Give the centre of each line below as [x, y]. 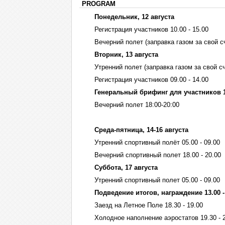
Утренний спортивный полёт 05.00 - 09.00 [157, 142]
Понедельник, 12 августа [134, 17]
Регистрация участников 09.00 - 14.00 [151, 80]
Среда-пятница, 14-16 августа [141, 130]
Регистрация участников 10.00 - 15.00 [151, 29]
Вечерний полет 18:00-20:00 [137, 105]
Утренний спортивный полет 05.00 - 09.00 [157, 180]
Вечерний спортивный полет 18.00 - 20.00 [158, 155]
